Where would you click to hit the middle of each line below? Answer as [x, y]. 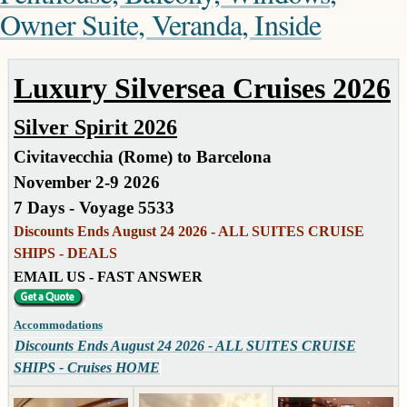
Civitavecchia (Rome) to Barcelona [143, 156]
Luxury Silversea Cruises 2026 [202, 88]
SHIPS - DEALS [65, 253]
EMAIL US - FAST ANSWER [108, 276]
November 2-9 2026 [87, 182]
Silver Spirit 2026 [95, 127]
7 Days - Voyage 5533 [94, 207]
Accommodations [58, 324]
